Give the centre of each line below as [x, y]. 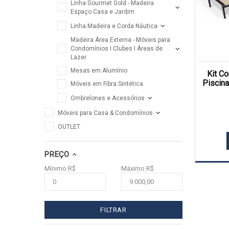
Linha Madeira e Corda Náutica [114, 26]
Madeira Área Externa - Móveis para [120, 40]
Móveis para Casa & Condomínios [105, 113]
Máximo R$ [138, 168]
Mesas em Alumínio [99, 71]
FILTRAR [113, 210]
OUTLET [69, 127]
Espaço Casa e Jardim [102, 12]
